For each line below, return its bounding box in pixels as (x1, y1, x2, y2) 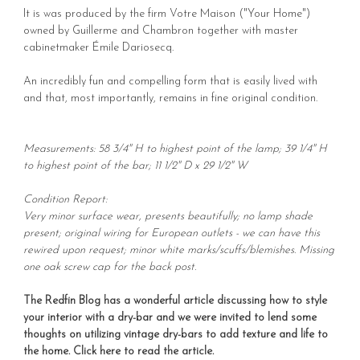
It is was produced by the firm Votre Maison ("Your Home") (23, 7, 310, 20)
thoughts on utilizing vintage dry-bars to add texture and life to (23, 328, 328, 341)
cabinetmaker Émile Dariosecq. (23, 41, 174, 54)
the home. (23, 345, 73, 358)
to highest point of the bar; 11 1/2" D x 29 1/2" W (23, 159, 247, 172)
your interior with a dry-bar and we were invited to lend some (23, 311, 317, 324)
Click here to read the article (73, 345, 212, 358)
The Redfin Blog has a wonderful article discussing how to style (23, 294, 327, 307)
